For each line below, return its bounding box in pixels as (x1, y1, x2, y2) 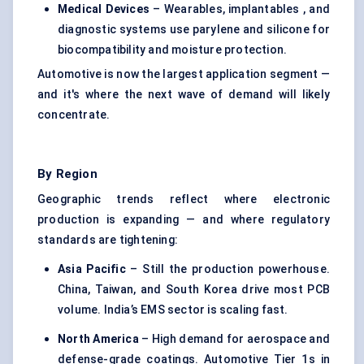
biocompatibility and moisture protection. (58, 43, 288, 57)
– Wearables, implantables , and (149, 2, 331, 16)
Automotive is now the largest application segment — (37, 67, 330, 81)
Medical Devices (58, 2, 150, 16)
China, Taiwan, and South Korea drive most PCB (58, 283, 330, 297)
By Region (37, 167, 97, 182)
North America (58, 332, 139, 346)
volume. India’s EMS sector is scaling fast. (58, 303, 288, 317)
